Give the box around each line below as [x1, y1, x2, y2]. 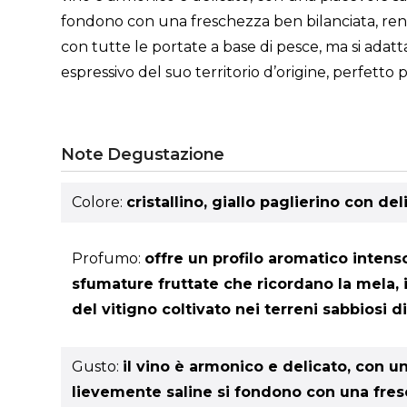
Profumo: [72, 250, 145, 268]
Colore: [72, 194, 127, 212]
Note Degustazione [61, 144, 225, 165]
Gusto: [72, 357, 124, 375]
